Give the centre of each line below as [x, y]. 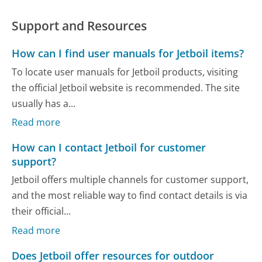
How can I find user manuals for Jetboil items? [128, 54]
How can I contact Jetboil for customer [109, 148]
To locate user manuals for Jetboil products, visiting [125, 72]
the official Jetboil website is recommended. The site [126, 87]
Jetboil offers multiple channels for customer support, [130, 180]
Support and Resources [80, 25]
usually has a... [44, 103]
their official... [42, 211]
